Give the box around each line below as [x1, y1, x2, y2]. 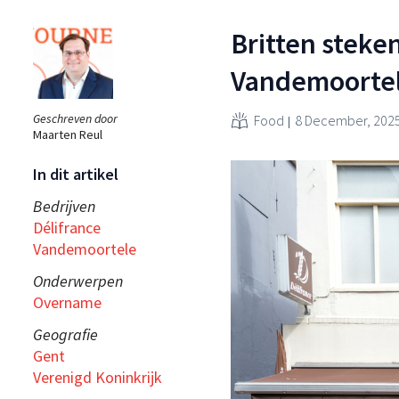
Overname [33, 291, 102, 313]
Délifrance [33, 216, 101, 238]
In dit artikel [33, 163, 118, 184]
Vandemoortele [33, 238, 136, 259]
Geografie [33, 323, 98, 345]
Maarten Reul [33, 126, 102, 142]
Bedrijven [33, 195, 95, 216]
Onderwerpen [33, 270, 123, 291]
